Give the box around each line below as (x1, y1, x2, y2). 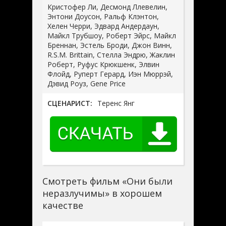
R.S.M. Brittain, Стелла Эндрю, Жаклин (47, 49, 175, 60)
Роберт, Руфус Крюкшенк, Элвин (47, 59, 159, 69)
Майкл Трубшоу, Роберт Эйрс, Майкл (47, 30, 176, 40)
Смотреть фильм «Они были (42, 175, 173, 187)
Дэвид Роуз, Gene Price (47, 78, 126, 88)
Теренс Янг (97, 98, 135, 108)
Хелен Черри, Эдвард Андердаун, (47, 21, 159, 31)
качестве (42, 199, 83, 211)
